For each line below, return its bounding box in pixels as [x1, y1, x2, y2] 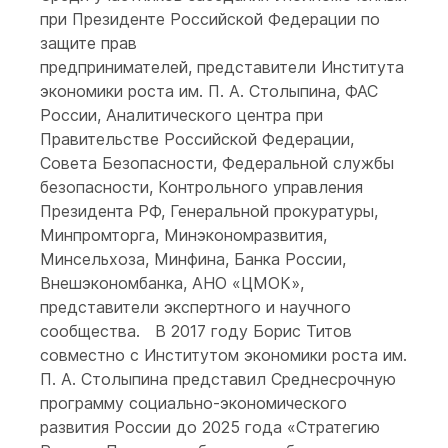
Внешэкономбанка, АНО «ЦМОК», [40, 273, 304, 293]
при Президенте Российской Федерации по [40, 9, 380, 29]
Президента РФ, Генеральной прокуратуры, [40, 201, 378, 221]
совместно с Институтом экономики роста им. [40, 345, 407, 365]
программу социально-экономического [40, 393, 347, 413]
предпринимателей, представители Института [40, 57, 404, 77]
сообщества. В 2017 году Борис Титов [40, 321, 352, 341]
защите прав [40, 33, 137, 53]
